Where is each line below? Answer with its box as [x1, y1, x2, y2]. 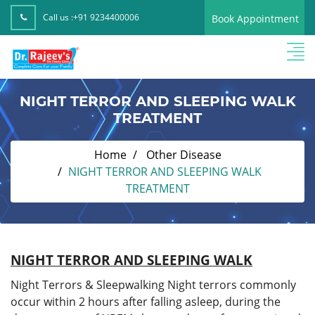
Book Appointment [212, 12, 299, 25]
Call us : [43, 11, 73, 23]
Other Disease [146, 146, 221, 162]
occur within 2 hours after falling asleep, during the [11, 293, 281, 309]
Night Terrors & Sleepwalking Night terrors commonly [11, 276, 296, 292]
